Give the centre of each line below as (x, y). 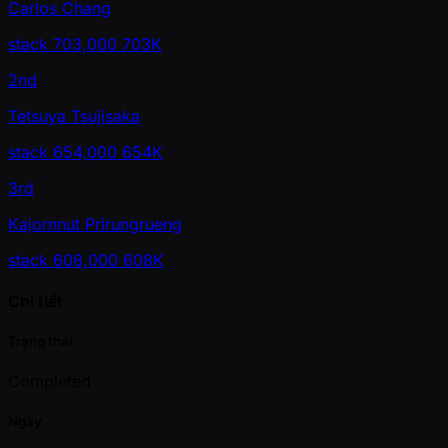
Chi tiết (35, 300)
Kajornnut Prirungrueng (95, 223)
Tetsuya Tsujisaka (74, 115)
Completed (49, 381)
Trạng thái (40, 341)
